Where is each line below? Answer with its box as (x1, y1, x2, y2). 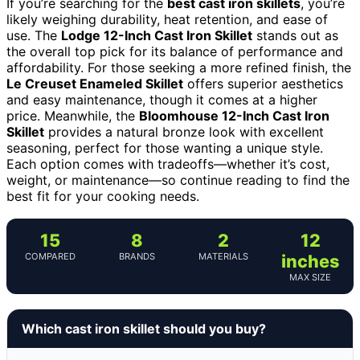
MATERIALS (198, 250, 248, 262)
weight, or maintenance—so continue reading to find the (6, 171, 350, 188)
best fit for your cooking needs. (6, 187, 199, 204)
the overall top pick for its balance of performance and (6, 43, 343, 59)
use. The (6, 27, 61, 43)
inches (281, 250, 339, 272)
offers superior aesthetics (183, 75, 343, 92)
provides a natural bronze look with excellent (44, 123, 324, 140)
